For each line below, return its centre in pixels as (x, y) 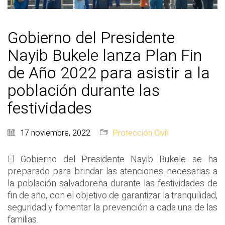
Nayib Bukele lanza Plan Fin (105, 56)
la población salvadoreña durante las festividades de (113, 184)
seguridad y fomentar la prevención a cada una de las (113, 208)
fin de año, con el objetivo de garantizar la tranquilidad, (113, 196)
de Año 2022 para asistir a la (109, 73)
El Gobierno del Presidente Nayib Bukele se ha (113, 160)
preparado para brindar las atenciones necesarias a (113, 172)
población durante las (84, 91)
